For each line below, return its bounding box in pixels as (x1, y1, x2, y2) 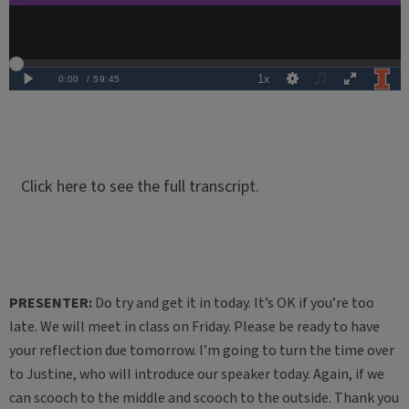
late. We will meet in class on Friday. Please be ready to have (8, 317, 380, 337)
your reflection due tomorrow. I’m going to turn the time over (8, 341, 394, 361)
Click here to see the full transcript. (20, 175, 259, 198)
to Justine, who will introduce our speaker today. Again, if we (8, 364, 384, 384)
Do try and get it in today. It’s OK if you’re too (91, 293, 374, 313)
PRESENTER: (8, 293, 92, 313)
